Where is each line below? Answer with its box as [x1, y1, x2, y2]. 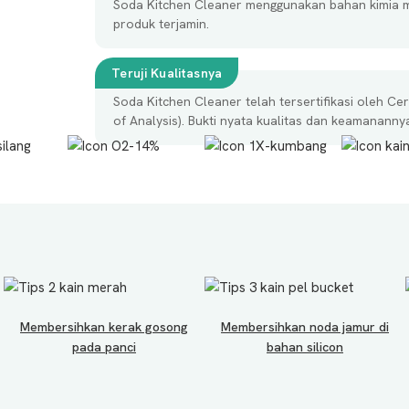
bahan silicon [267, 339, 343, 355]
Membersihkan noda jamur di [221, 319, 389, 335]
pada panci [72, 339, 136, 355]
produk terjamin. [113, 16, 209, 32]
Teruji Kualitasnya [111, 65, 223, 81]
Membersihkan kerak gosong [20, 319, 188, 335]
